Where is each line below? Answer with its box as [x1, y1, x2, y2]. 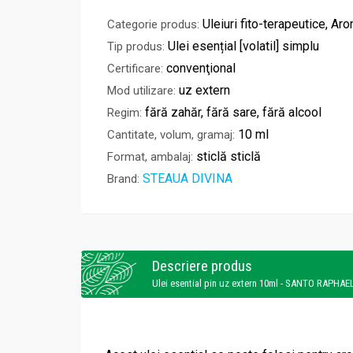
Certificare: [107, 61, 163, 76]
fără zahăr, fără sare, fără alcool [145, 105, 321, 121]
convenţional [166, 61, 236, 76]
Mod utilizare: [107, 84, 176, 98]
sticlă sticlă [196, 149, 261, 165]
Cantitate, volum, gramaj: [107, 128, 235, 143]
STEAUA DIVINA [143, 171, 232, 187]
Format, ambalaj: [107, 150, 193, 165]
